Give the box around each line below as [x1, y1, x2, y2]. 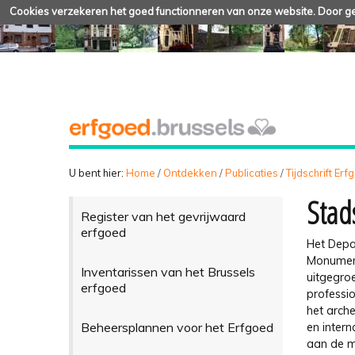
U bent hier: [69, 166, 124, 179]
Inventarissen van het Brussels [80, 263, 255, 280]
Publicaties [225, 166, 278, 179]
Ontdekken [163, 166, 217, 179]
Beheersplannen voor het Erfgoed [80, 319, 273, 335]
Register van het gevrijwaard [80, 208, 246, 224]
